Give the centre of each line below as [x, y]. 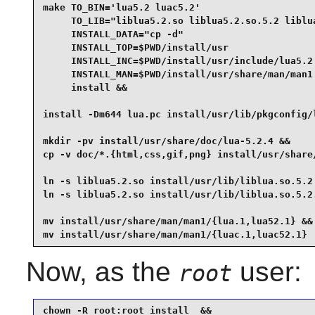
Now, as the [102, 271]
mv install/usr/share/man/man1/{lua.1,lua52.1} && [178, 221]
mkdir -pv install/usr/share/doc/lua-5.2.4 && [166, 141]
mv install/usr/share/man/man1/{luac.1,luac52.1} [175, 235]
